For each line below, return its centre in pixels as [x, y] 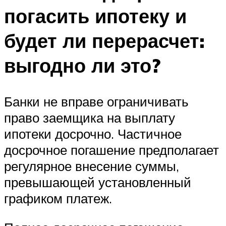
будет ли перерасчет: [104, 40]
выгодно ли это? [82, 65]
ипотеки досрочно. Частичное [93, 134]
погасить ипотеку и [95, 16]
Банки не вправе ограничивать [96, 102]
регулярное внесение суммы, [92, 166]
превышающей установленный [98, 182]
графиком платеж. [58, 199]
